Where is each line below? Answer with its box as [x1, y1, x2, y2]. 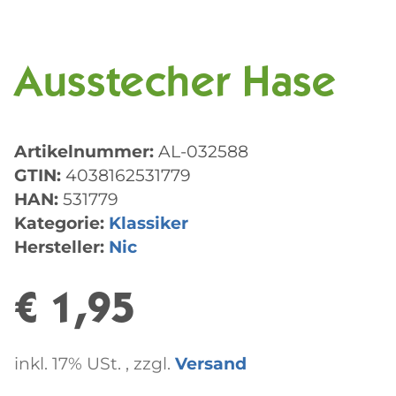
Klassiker [109, 212, 188, 234]
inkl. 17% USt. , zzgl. [14, 353, 175, 375]
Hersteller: [14, 236, 104, 258]
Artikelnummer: [14, 141, 158, 163]
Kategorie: [14, 212, 109, 234]
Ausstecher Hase [14, 65, 337, 108]
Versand [175, 353, 247, 375]
